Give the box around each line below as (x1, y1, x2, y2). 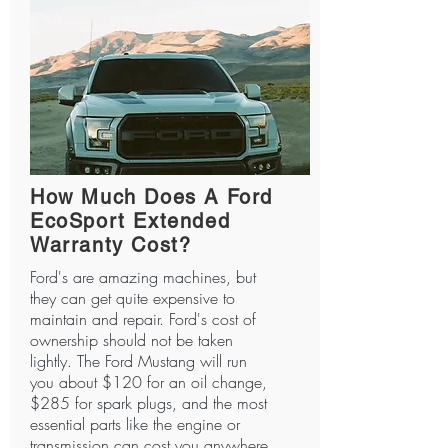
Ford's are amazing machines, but (30, 266, 256, 288)
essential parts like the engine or (30, 413, 240, 435)
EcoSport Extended (30, 209, 231, 233)
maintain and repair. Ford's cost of (30, 308, 256, 330)
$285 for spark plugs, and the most (30, 392, 267, 414)
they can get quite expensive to (30, 287, 235, 309)
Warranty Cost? (30, 233, 192, 257)
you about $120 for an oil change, (30, 371, 267, 393)
